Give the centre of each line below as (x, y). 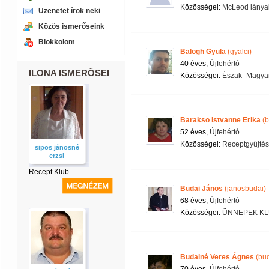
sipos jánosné (57, 147)
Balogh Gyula (203, 52)
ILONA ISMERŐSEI (69, 73)
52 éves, (195, 132)
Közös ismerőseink (71, 26)
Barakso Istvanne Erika (220, 120)
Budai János (201, 189)
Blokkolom (57, 42)
